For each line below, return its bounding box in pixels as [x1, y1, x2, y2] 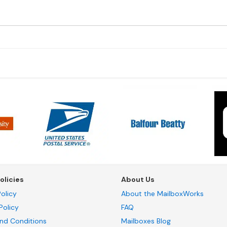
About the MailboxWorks [121, 189, 204, 199]
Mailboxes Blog [121, 216, 171, 226]
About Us [121, 175, 155, 184]
